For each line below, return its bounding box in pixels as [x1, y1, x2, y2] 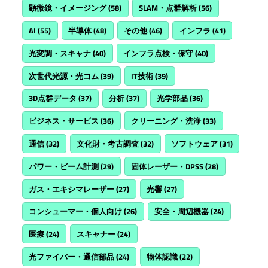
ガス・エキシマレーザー [29, 182, 115, 195]
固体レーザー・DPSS [131, 160, 204, 172]
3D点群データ [29, 92, 77, 105]
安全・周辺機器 [154, 205, 209, 218]
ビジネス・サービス [29, 115, 99, 127]
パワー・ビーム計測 [29, 160, 99, 172]
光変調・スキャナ [29, 47, 92, 59]
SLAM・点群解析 [139, 2, 197, 14]
